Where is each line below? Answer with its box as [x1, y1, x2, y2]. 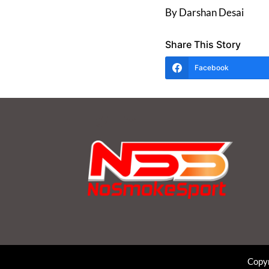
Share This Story [165, 38, 241, 50]
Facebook [195, 62, 229, 72]
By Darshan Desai [165, 5, 244, 19]
